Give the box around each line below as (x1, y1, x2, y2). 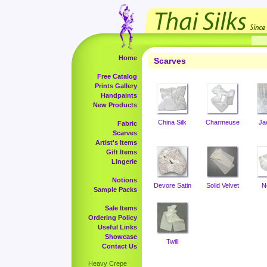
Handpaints (101, 92, 137, 99)
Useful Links (98, 223, 137, 231)
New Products (93, 101, 137, 108)
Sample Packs (94, 186, 137, 193)
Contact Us (102, 243, 137, 250)
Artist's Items (95, 139, 137, 146)
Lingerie (111, 158, 137, 165)
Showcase (105, 233, 137, 240)
